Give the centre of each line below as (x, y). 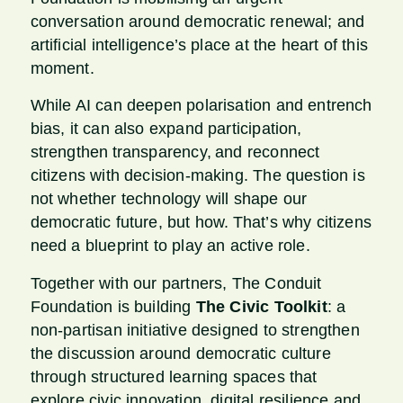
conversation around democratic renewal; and (197, 22)
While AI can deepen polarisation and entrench (201, 106)
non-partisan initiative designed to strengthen (195, 330)
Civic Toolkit (278, 306)
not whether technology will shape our (169, 199)
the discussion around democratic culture (180, 353)
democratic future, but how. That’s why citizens (201, 223)
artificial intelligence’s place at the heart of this (199, 45)
